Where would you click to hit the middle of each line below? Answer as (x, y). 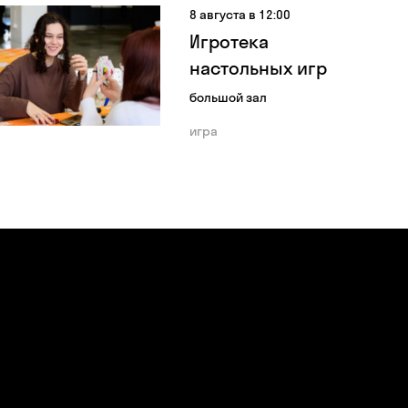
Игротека (229, 41)
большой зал (228, 97)
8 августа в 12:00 (240, 15)
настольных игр (258, 68)
